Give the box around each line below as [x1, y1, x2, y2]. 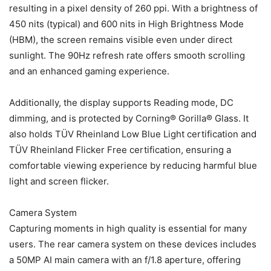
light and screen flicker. [9, 175, 109, 188]
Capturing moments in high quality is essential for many [9, 223, 247, 235]
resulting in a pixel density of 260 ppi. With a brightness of [9, 2, 258, 15]
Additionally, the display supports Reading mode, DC [9, 97, 233, 109]
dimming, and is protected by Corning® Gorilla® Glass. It [9, 113, 249, 125]
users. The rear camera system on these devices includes [9, 238, 256, 250]
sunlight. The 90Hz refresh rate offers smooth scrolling [9, 50, 245, 62]
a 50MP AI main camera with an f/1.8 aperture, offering [9, 254, 241, 266]
